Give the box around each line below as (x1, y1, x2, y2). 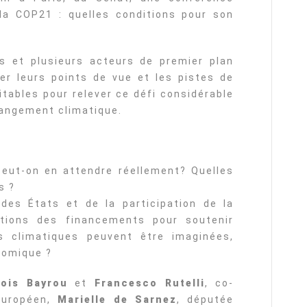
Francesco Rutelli (95, 278, 205, 288)
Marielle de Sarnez (58, 294, 177, 305)
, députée (177, 294, 234, 305)
